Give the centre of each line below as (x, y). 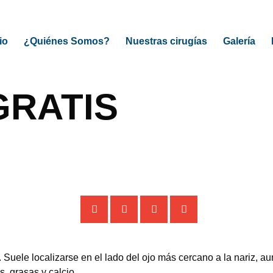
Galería (239, 41)
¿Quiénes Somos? (66, 41)
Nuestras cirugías (166, 41)
